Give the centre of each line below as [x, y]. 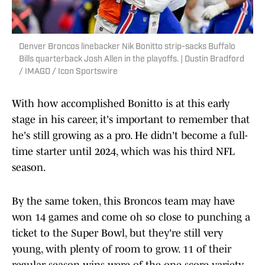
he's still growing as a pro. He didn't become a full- [130, 136]
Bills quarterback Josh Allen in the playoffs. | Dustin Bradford [132, 60]
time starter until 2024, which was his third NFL [123, 152]
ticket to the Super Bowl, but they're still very [117, 233]
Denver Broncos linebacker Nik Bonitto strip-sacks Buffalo [127, 47]
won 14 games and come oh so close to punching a [131, 217]
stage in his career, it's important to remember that [131, 120]
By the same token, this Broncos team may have [123, 201]
